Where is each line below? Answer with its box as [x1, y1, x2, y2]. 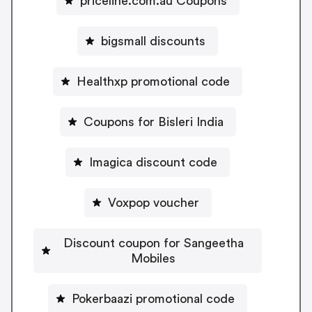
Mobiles [131, 251, 175, 265]
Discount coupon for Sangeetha [63, 236, 244, 249]
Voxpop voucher [107, 196, 199, 209]
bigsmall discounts [101, 34, 205, 47]
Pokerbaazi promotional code [72, 292, 235, 305]
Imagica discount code [89, 155, 217, 169]
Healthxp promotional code [77, 75, 230, 88]
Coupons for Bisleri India [83, 115, 224, 128]
